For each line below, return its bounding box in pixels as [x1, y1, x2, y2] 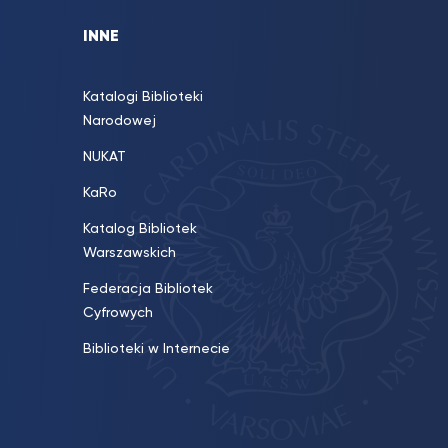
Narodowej [83, 114, 156, 129]
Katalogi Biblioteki [83, 90, 203, 105]
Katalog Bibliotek [83, 222, 197, 237]
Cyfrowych [83, 306, 153, 321]
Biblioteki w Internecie [83, 342, 230, 357]
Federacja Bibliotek [83, 282, 213, 297]
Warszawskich [83, 246, 176, 261]
